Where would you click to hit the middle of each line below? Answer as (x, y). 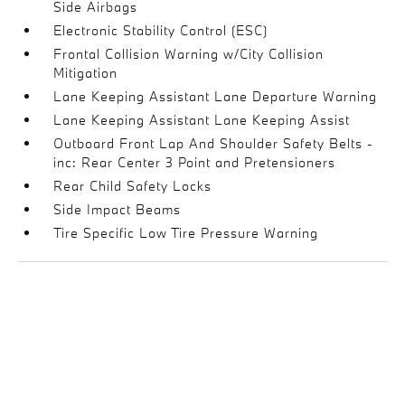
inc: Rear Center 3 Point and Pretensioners (195, 162)
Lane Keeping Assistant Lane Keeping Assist (202, 119)
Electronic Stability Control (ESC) (161, 30)
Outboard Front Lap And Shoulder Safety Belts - (214, 143)
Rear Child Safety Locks (133, 185)
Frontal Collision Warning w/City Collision (189, 53)
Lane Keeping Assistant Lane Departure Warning (216, 96)
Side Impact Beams (118, 209)
